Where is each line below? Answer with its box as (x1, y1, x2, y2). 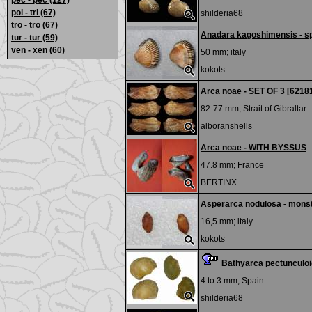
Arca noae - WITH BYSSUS (201, 143, 306, 153)
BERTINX (201, 178, 237, 187)
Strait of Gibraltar (243, 104, 306, 114)
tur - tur (11, 33, 42, 42)
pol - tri (11, 8, 40, 17)
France (237, 160, 264, 170)
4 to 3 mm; (201, 276, 242, 286)
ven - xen (11, 45, 49, 55)
